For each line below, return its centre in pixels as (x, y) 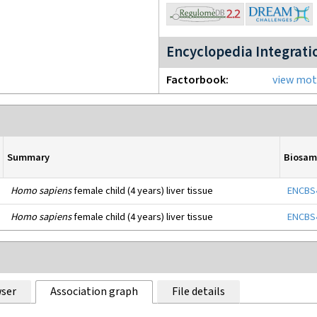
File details (198, 292)
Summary (28, 157)
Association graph (94, 292)
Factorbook (196, 80)
